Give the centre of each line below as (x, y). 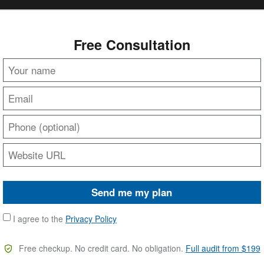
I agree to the (38, 219)
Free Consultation (132, 45)
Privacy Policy (91, 219)
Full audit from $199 (223, 248)
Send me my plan (132, 192)
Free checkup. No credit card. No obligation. (101, 248)
